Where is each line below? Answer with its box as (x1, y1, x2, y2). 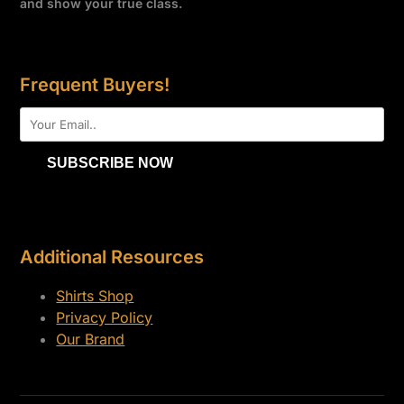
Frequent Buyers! (20, 74, 170, 96)
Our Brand (56, 330, 125, 349)
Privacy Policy (56, 308, 153, 327)
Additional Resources (20, 246, 205, 269)
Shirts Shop (56, 287, 134, 306)
